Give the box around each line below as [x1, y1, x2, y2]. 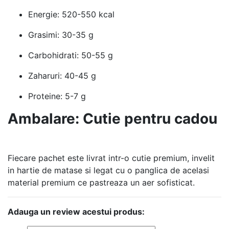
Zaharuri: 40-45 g [28, 70, 96, 81]
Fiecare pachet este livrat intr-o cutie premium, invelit [8, 152, 215, 163]
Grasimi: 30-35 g [28, 29, 94, 40]
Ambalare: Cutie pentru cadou [8, 109, 217, 127]
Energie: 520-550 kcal [28, 9, 114, 19]
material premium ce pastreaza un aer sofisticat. [8, 177, 195, 188]
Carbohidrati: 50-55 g [28, 50, 113, 60]
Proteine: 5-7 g [28, 90, 86, 101]
